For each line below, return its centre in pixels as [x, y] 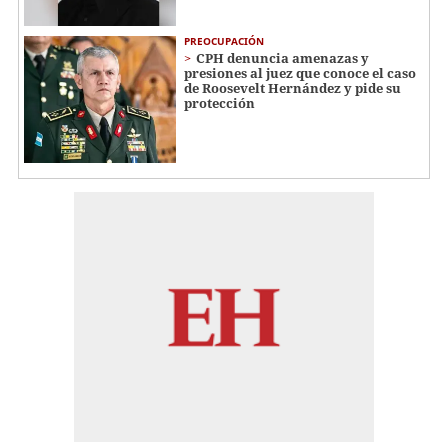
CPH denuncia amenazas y [282, 58]
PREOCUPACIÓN [224, 41]
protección [219, 103]
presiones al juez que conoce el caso [300, 73]
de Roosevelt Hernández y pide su [292, 88]
